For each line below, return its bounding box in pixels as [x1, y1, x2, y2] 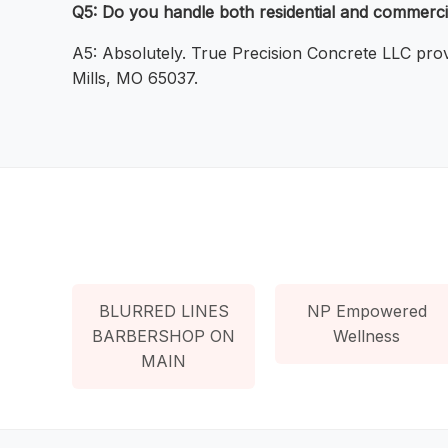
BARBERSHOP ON [92, 325, 236, 346]
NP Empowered [306, 300, 427, 321]
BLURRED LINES [98, 300, 229, 321]
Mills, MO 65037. [72, 68, 198, 89]
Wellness [333, 325, 401, 346]
